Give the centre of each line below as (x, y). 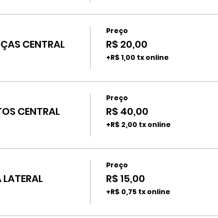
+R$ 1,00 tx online (137, 57)
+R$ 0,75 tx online (138, 192)
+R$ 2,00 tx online (138, 125)
